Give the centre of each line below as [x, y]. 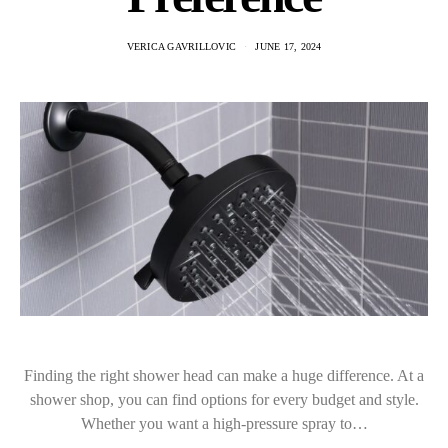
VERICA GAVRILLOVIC [181, 47]
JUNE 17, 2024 [288, 47]
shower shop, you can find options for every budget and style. [224, 399]
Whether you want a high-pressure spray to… [224, 423]
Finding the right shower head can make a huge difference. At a [224, 375]
